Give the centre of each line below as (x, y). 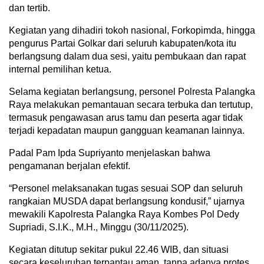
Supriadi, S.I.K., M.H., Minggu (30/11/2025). (99, 227)
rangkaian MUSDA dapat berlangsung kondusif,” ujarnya (127, 201)
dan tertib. (29, 8)
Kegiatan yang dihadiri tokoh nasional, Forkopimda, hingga (132, 30)
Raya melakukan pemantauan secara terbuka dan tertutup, (131, 105)
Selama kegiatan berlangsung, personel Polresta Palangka (132, 92)
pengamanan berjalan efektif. (70, 166)
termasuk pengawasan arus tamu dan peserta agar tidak (126, 118)
